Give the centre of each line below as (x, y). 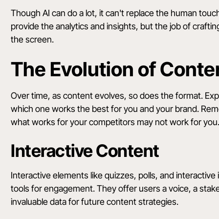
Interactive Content (85, 151)
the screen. (33, 40)
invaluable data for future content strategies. (95, 202)
